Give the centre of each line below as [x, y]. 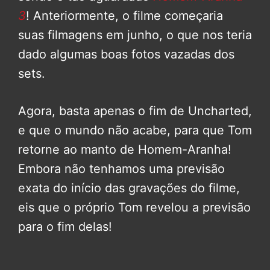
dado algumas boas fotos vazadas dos [126, 55]
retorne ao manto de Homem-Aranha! [125, 150]
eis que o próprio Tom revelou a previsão [134, 208]
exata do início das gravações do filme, [129, 188]
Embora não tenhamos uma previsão [121, 169]
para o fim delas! [65, 227]
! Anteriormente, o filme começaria [124, 16]
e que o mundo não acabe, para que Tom [135, 130]
